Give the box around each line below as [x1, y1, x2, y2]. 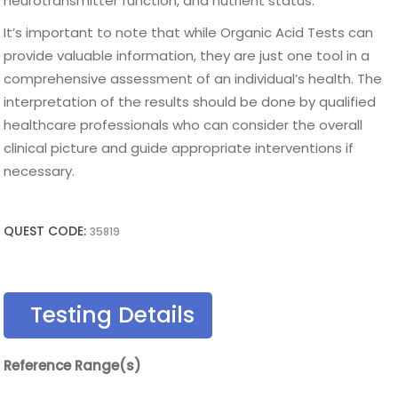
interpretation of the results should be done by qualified [4, 92, 377, 111]
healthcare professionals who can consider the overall [4, 115, 363, 134]
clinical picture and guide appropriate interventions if [4, 139, 354, 157]
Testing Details [30, 299, 195, 330]
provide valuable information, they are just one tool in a [4, 46, 370, 65]
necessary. [4, 162, 76, 180]
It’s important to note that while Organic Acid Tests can [4, 23, 374, 42]
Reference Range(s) [4, 356, 142, 375]
